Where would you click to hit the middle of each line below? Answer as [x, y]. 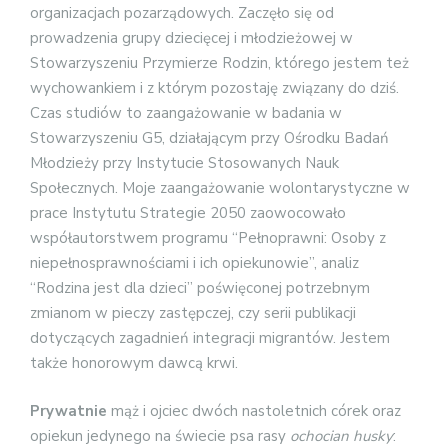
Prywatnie [70, 410]
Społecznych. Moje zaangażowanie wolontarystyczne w [220, 188]
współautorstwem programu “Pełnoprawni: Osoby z [208, 238]
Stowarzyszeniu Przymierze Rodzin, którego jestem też [219, 63]
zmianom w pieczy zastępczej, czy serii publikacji [193, 313]
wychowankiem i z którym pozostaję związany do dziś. [214, 88]
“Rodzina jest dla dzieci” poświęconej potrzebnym [200, 288]
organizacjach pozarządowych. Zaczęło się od [184, 13]
